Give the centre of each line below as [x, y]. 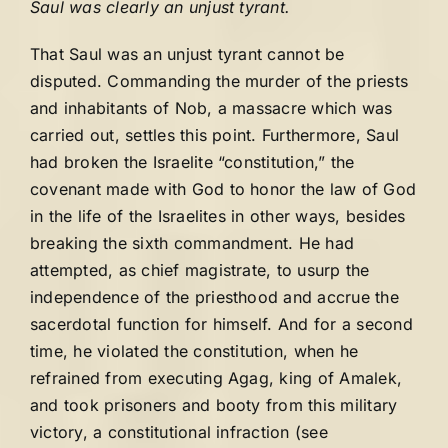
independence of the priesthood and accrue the [214, 297]
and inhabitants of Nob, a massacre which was [211, 108]
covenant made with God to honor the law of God [223, 189]
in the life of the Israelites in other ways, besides [218, 216]
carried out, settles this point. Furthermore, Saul [214, 135]
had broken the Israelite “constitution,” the [192, 162]
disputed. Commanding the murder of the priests [219, 81]
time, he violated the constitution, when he [194, 351]
